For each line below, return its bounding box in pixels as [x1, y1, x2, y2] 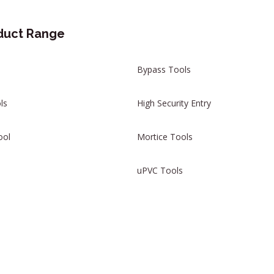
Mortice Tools [137, 131, 193, 143]
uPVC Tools [137, 165, 183, 176]
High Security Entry [137, 97, 211, 109]
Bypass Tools [137, 64, 191, 75]
